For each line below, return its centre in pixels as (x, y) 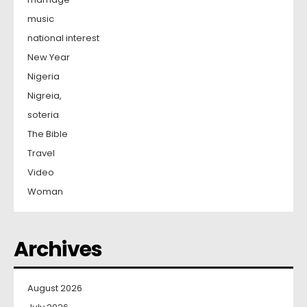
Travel (41, 153)
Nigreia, (45, 96)
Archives (58, 249)
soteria (43, 115)
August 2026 (55, 288)
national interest (63, 38)
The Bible (48, 134)
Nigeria (44, 76)
